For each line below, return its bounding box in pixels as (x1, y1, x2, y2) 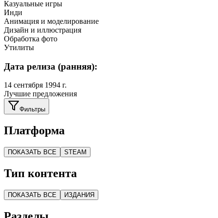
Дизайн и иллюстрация (4, 25, 81, 34)
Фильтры (19, 106, 45, 113)
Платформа (4, 124, 65, 137)
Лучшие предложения (4, 90, 77, 98)
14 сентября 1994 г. (4, 81, 67, 90)
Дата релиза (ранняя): (4, 61, 97, 72)
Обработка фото (4, 34, 57, 43)
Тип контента (4, 167, 77, 180)
